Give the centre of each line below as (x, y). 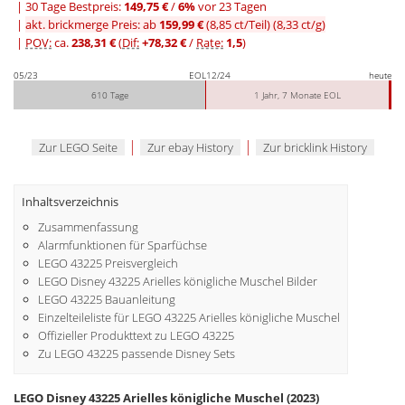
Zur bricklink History (315, 147)
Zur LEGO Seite (78, 147)
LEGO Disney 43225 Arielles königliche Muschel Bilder (177, 282)
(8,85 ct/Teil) (238, 24)
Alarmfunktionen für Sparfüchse (122, 245)
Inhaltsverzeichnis (70, 202)
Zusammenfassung (88, 227)
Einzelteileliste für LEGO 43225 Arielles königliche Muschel (188, 318)
